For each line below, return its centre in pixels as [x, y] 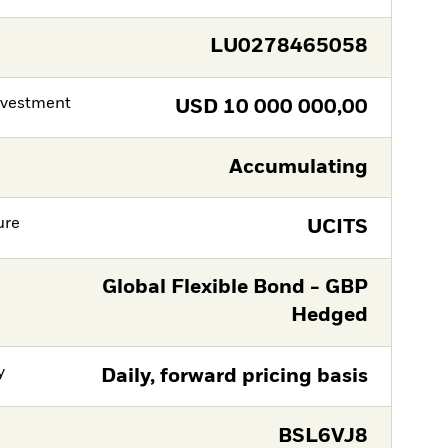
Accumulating [298, 167]
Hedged [329, 316]
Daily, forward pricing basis [234, 376]
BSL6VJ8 [322, 436]
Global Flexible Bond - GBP [234, 288]
